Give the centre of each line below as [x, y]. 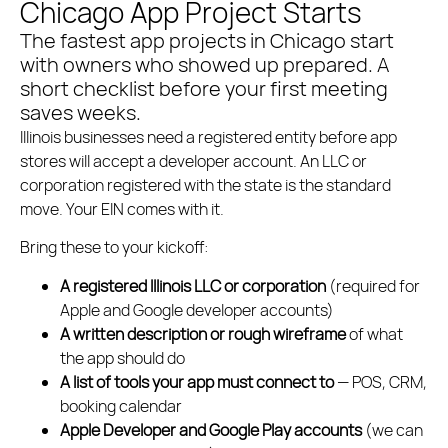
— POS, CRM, [380, 381]
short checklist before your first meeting [204, 88]
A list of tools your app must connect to [197, 381]
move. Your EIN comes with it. [122, 208]
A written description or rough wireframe [203, 333]
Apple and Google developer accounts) [197, 309]
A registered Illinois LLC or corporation [193, 285]
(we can [392, 429]
